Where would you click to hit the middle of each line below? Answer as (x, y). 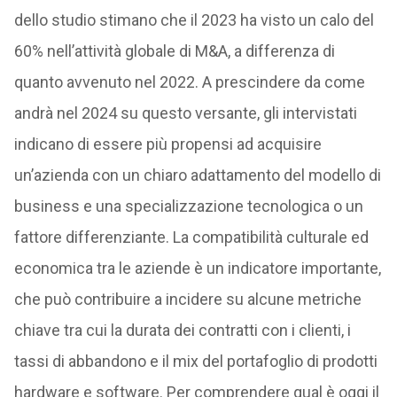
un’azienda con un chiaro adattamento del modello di (197, 175)
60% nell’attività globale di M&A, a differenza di (174, 51)
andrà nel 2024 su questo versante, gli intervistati (185, 113)
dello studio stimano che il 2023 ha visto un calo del (194, 20)
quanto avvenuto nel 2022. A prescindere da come (189, 82)
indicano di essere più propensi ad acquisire (167, 144)
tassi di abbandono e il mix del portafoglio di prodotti (195, 361)
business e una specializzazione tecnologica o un (188, 206)
